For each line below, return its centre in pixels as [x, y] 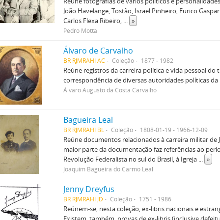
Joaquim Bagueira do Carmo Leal [109, 169]
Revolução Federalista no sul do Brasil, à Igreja [131, 159]
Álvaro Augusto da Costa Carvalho [110, 90]
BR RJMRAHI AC [84, 60]
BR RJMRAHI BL [84, 130]
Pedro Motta [81, 30]
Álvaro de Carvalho [98, 51]
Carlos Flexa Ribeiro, [94, 21]
